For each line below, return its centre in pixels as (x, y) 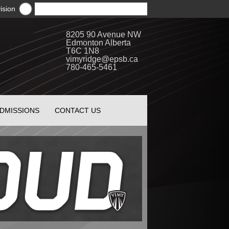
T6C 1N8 (83, 51)
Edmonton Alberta (107, 43)
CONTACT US (78, 110)
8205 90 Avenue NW (104, 35)
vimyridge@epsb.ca (102, 59)
